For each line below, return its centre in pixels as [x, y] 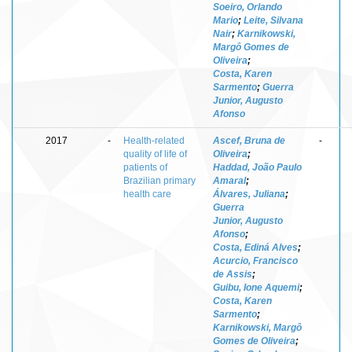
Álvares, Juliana [249, 194]
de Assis [233, 274]
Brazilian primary [159, 180]
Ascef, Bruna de [249, 140]
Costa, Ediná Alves [255, 247]
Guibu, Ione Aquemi [256, 287]
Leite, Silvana [273, 20]
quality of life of [155, 154]
